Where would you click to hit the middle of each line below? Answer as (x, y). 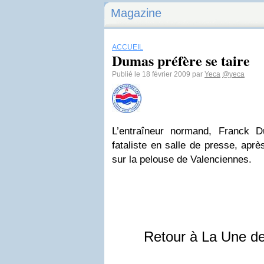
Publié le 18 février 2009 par (158, 74)
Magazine (136, 13)
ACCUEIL (128, 47)
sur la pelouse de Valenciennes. (182, 159)
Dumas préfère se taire (181, 60)
